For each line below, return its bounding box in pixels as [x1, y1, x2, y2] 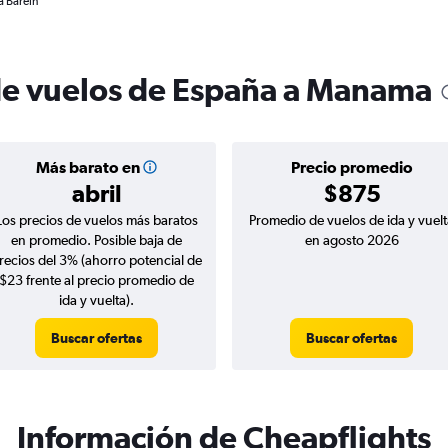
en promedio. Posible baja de [11, 232, 182, 248]
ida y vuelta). [59, 292, 134, 308]
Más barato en [35, 158, 140, 176]
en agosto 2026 [304, 232, 399, 248]
